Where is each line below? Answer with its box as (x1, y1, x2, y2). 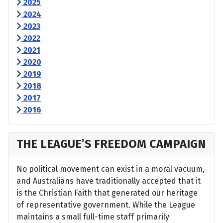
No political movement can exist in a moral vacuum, (16, 164, 205, 174)
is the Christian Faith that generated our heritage (16, 188, 198, 198)
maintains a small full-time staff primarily (16, 212, 169, 222)
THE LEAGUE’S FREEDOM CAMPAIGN (16, 137, 206, 151)
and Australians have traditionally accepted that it (16, 176, 201, 186)
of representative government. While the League (16, 200, 195, 210)
